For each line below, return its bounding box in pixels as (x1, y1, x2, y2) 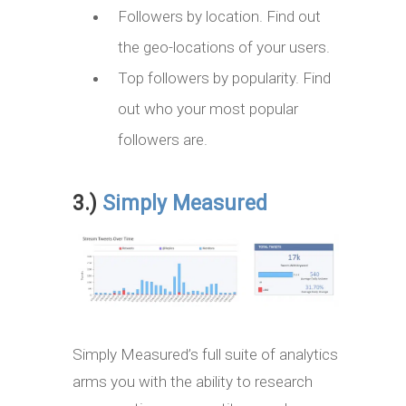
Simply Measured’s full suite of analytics (72, 344, 338, 363)
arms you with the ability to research (72, 372, 313, 391)
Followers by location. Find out (118, 6, 321, 25)
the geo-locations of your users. (118, 37, 330, 56)
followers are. (118, 130, 208, 149)
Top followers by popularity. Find (118, 68, 331, 87)
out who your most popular (118, 99, 298, 118)
